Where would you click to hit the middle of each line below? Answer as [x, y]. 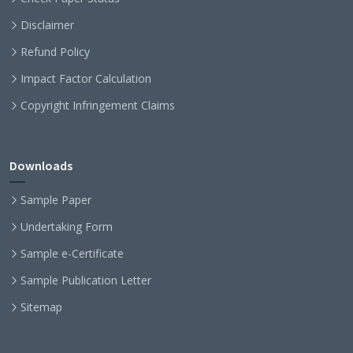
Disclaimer [47, 25]
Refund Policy [55, 52]
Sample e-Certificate [72, 254]
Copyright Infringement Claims [98, 106]
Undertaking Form [67, 227]
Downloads [41, 166]
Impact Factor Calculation [86, 79]
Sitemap [41, 307]
